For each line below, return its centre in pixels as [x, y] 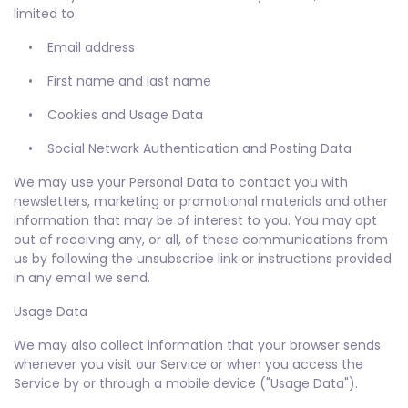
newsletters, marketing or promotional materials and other [201, 201]
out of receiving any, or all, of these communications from [201, 240]
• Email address [74, 47]
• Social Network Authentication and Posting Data [183, 148]
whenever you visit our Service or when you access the [189, 364]
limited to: [46, 14]
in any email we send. [82, 278]
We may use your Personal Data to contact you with [181, 182]
